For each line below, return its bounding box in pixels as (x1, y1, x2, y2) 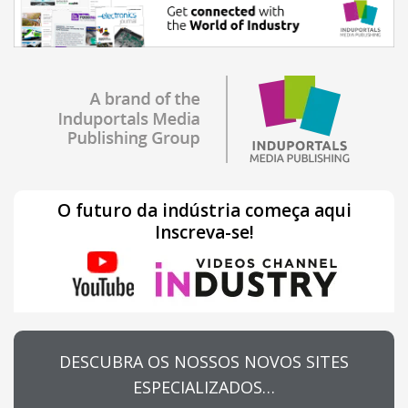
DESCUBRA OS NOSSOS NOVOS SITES (59, 350, 349, 372)
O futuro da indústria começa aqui (56, 198, 352, 222)
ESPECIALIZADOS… (133, 375, 275, 398)
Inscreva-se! (154, 219, 254, 244)
